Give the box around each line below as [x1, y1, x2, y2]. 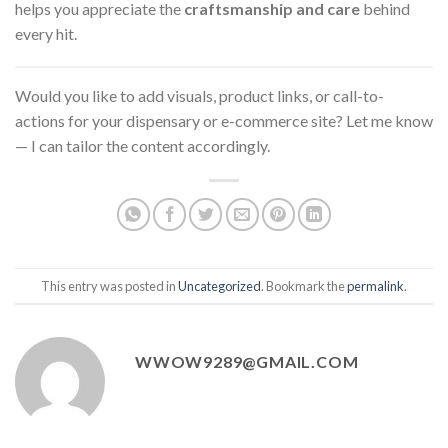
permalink [347, 277, 404, 294]
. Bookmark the [261, 277, 347, 294]
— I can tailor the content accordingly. [15, 136, 270, 156]
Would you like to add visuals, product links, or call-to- [15, 86, 384, 106]
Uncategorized [178, 277, 261, 294]
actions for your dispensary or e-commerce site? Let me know [15, 111, 433, 131]
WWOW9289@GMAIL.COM [135, 352, 359, 372]
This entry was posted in [41, 277, 178, 294]
